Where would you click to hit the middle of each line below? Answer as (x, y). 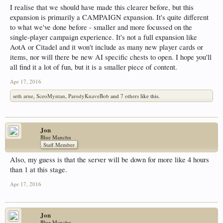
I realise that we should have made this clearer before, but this (102, 7)
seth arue (23, 96)
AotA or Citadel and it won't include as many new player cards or (107, 47)
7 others (130, 96)
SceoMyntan (51, 96)
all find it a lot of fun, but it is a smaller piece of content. (94, 67)
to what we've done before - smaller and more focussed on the (101, 27)
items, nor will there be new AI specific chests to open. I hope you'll (111, 57)
